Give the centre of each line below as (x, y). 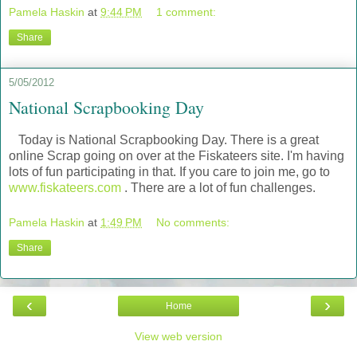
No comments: (193, 222)
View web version (178, 336)
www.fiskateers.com (65, 187)
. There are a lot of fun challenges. (218, 187)
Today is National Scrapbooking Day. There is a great (164, 139)
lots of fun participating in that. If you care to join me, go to (169, 171)
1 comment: (186, 12)
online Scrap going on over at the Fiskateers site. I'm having (177, 155)
